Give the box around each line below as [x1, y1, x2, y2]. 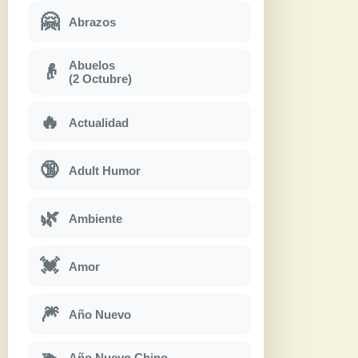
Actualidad [69, 115, 129, 129]
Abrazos [69, 14, 116, 29]
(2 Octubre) [69, 72, 132, 86]
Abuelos [69, 58, 115, 73]
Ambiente [69, 211, 122, 225]
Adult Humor [69, 163, 141, 177]
